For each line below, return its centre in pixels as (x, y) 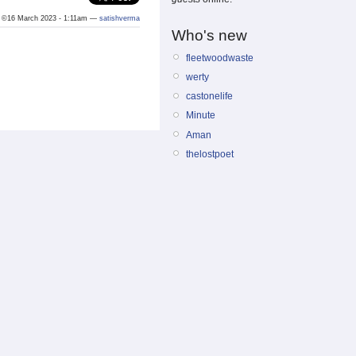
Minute (201, 116)
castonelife (209, 97)
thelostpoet (210, 154)
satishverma (120, 19)
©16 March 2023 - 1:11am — (50, 19)
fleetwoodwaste (220, 58)
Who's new (209, 35)
